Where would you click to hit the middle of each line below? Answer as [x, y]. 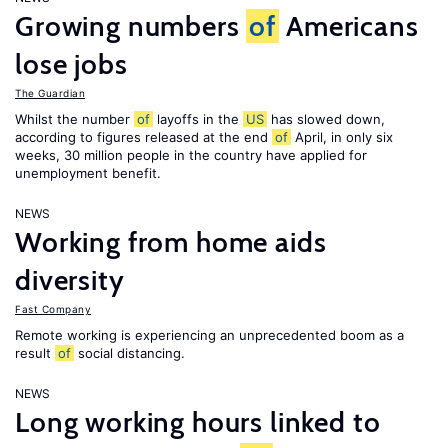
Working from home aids [171, 242]
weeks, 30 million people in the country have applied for [191, 155]
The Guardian [50, 93]
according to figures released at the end [143, 137]
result [35, 353]
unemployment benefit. [88, 173]
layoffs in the [198, 119]
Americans [349, 26]
